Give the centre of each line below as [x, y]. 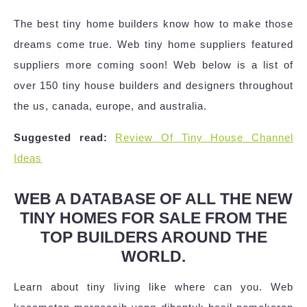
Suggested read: [61, 137]
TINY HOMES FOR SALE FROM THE [153, 218]
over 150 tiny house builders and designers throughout [153, 85]
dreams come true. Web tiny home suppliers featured [153, 44]
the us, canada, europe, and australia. [110, 106]
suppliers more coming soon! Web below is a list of [153, 64]
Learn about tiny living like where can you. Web [153, 286]
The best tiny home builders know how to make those [153, 23]
